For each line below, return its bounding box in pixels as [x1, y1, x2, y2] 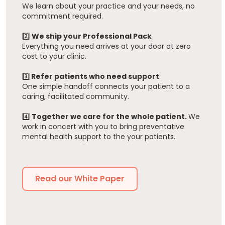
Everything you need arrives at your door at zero [22, 41, 191, 52]
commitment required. [22, 11, 103, 22]
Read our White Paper [35, 173, 125, 185]
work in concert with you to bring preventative [22, 122, 184, 132]
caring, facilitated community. [22, 91, 129, 102]
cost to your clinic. [22, 51, 86, 62]
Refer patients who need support [30, 71, 159, 82]
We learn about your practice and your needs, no [22, 1, 195, 12]
